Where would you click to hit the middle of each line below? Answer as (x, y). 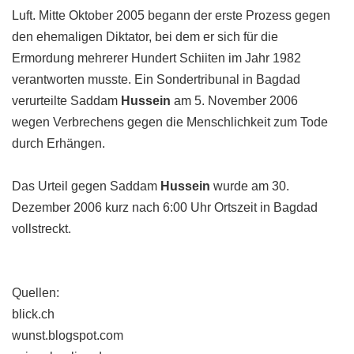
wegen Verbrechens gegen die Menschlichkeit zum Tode (170, 122)
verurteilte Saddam (66, 101)
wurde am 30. (250, 186)
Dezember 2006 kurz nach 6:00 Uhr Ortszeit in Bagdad (165, 207)
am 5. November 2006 (234, 101)
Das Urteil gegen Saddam (86, 186)
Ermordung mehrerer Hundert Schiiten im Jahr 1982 (156, 58)
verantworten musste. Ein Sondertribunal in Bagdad (156, 79)
